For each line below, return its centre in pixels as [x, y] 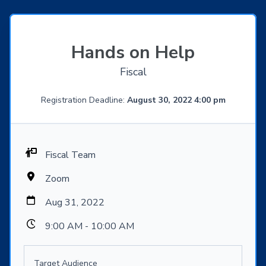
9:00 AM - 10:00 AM [90, 227]
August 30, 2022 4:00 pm [176, 100]
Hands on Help [133, 53]
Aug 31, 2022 [75, 203]
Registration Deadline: [84, 100]
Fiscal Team [70, 155]
